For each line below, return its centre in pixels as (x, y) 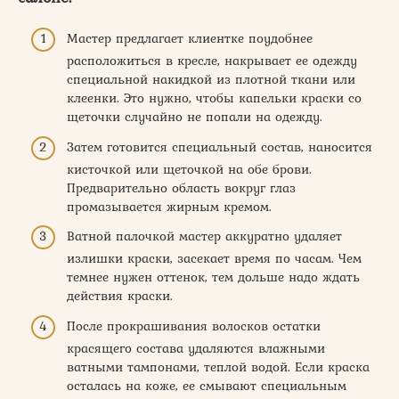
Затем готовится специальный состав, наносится (220, 147)
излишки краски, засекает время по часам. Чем (214, 259)
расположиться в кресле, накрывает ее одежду (212, 61)
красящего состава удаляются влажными (196, 348)
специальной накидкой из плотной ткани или (211, 80)
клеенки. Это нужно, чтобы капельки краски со (214, 98)
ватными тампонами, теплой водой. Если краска (218, 366)
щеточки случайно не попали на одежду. (195, 117)
